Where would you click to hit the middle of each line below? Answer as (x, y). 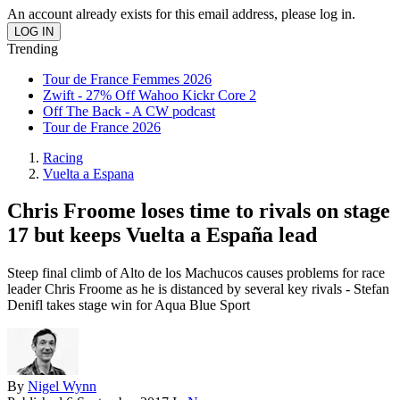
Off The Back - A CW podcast (129, 111)
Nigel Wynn (62, 387)
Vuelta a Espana (88, 173)
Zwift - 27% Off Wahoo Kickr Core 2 (150, 95)
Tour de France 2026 (102, 127)
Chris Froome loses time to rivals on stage (199, 211)
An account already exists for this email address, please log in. (181, 13)
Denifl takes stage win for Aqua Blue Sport (129, 305)
